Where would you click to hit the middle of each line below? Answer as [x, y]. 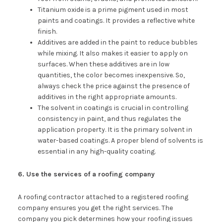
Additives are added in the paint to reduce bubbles [117, 42]
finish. [47, 31]
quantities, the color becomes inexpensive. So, [111, 75]
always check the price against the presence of [113, 86]
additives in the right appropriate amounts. [107, 97]
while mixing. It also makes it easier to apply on [112, 53]
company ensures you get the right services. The [95, 208]
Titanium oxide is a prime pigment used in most [113, 9]
